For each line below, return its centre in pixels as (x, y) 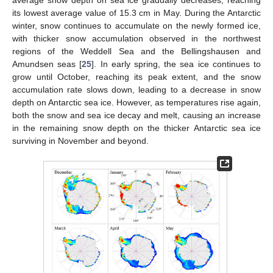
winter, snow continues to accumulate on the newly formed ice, (136, 25)
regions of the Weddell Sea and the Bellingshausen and (136, 51)
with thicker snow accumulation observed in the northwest (136, 38)
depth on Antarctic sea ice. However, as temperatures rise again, (136, 102)
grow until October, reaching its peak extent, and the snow (136, 76)
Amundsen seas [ (47, 64)
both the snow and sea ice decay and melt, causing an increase (136, 115)
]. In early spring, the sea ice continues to (176, 64)
